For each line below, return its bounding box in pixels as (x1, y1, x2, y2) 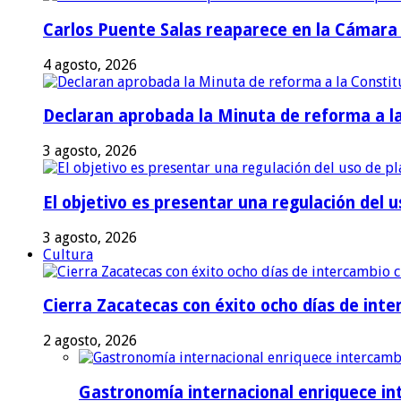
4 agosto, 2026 (43, 55, 137, 73)
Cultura (43, 245, 93, 263)
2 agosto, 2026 (43, 332, 137, 349)
